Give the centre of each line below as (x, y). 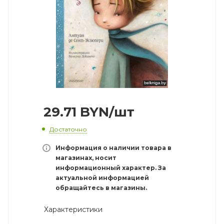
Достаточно (68, 129)
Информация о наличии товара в (113, 147)
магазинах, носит (86, 157)
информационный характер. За (111, 167)
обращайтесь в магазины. (101, 187)
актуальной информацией (102, 177)
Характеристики (72, 209)
